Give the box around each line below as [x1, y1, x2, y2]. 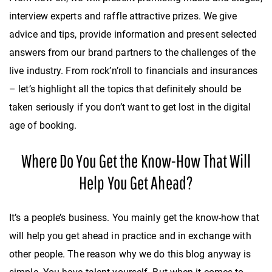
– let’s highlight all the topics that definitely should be [9, 83, 241, 95]
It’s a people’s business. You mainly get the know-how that [9, 211, 259, 223]
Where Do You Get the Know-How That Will [21, 150, 251, 172]
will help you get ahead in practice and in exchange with [9, 229, 251, 242]
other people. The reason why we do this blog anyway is [9, 248, 251, 260]
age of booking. [9, 120, 77, 132]
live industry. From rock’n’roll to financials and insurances [9, 65, 258, 77]
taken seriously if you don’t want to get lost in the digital [9, 101, 251, 114]
